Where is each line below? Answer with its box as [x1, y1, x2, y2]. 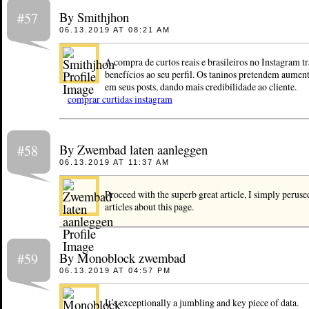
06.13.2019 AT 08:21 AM [59, 26, 170, 34]
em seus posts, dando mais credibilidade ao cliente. [104, 80, 297, 94]
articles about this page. [104, 200, 194, 214]
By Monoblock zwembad [59, 248, 186, 266]
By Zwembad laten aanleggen [59, 141, 208, 159]
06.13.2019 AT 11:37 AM [59, 158, 170, 167]
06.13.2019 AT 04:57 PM [59, 266, 171, 275]
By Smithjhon [59, 8, 129, 26]
